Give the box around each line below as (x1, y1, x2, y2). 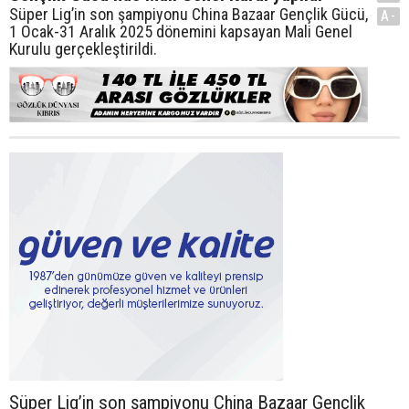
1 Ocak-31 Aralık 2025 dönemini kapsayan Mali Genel (9, 22, 352, 41)
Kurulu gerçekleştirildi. (9, 39, 157, 58)
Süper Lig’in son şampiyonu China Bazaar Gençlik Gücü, (9, 5, 368, 24)
